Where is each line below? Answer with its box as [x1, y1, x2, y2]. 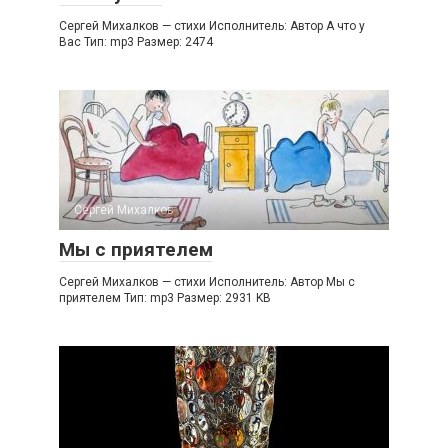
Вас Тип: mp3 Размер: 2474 [59, 35, 213, 49]
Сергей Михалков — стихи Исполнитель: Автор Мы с [59, 275, 355, 289]
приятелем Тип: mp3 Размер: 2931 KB [59, 291, 271, 305]
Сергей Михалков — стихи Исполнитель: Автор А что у [59, 19, 365, 33]
